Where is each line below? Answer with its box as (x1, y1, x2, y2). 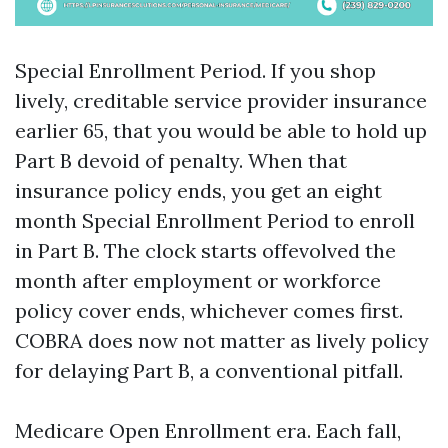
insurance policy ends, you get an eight (15, 178, 382, 203)
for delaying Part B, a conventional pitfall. (15, 358, 403, 383)
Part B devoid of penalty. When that (15, 148, 347, 173)
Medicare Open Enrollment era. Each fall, (15, 418, 401, 443)
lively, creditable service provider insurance (15, 88, 427, 113)
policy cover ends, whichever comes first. (15, 298, 403, 323)
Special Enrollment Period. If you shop (15, 58, 376, 83)
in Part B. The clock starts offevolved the (15, 238, 396, 263)
